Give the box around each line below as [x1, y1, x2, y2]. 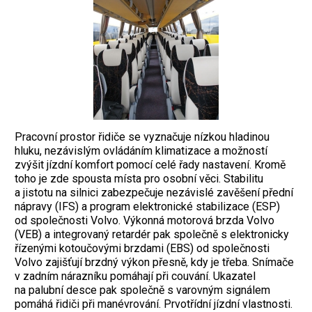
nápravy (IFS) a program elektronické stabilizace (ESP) [15, 199, 280, 213]
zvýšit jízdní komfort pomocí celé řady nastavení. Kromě [15, 157, 286, 171]
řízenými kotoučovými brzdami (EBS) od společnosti [15, 241, 270, 255]
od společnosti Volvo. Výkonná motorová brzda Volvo [15, 213, 274, 227]
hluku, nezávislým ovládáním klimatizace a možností [15, 143, 267, 157]
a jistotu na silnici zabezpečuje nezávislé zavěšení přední [15, 185, 293, 199]
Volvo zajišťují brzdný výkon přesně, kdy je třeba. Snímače [15, 255, 294, 269]
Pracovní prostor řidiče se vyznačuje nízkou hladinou [15, 130, 270, 143]
